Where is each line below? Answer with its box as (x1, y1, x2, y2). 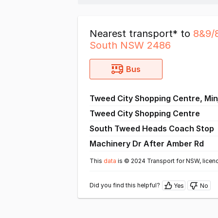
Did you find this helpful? (90, 182, 160, 189)
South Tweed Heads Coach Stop (90, 124, 214, 133)
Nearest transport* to (90, 28, 193, 39)
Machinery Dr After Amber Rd (90, 139, 204, 148)
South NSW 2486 (90, 39, 171, 51)
